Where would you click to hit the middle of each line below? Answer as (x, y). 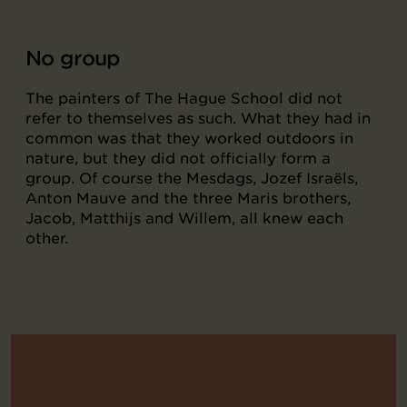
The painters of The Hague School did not (184, 98)
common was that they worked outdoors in (189, 138)
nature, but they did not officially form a (178, 158)
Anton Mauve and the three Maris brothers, (188, 198)
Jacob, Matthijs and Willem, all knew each (184, 218)
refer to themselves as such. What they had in (198, 118)
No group (73, 58)
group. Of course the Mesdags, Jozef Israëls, (192, 178)
